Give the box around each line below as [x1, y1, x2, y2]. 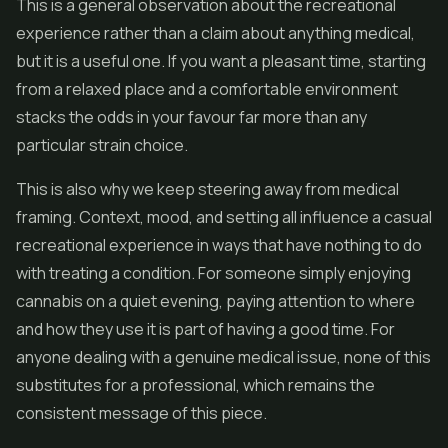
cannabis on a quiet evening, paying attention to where [16, 290, 415, 312]
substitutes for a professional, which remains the [16, 374, 375, 396]
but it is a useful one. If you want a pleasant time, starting [16, 50, 426, 72]
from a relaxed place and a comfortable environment [16, 78, 398, 100]
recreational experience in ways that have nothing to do [16, 234, 422, 256]
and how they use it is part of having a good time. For [16, 318, 395, 340]
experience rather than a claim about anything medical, [16, 22, 415, 44]
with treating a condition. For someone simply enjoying [16, 262, 411, 284]
